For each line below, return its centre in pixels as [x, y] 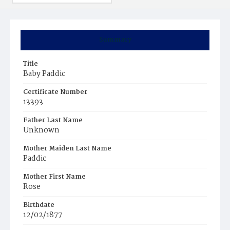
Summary [115, 40]
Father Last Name [53, 120]
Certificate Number [55, 92]
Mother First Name [54, 177]
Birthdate [39, 205]
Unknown [41, 130]
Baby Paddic [44, 74]
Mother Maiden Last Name [67, 149]
